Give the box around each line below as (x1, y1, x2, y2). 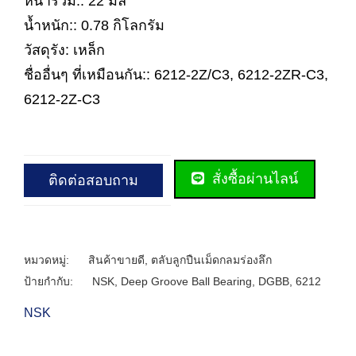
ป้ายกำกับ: (24, 274, 76, 288)
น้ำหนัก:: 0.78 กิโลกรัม (24, 17, 164, 33)
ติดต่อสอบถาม (48, 172, 138, 188)
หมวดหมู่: (24, 253, 72, 266)
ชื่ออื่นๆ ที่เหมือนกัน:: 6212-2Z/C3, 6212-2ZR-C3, (24, 67, 328, 83)
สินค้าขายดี (88, 253, 145, 266)
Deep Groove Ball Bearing (121, 274, 252, 288)
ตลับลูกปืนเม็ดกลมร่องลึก (151, 253, 272, 266)
